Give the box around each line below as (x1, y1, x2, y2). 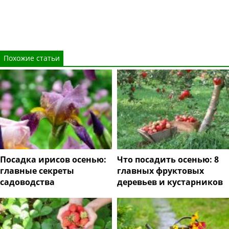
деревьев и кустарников (117, 176, 223, 188)
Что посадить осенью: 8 (117, 153, 219, 165)
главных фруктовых (117, 165, 204, 176)
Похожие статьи (4, 53, 60, 63)
